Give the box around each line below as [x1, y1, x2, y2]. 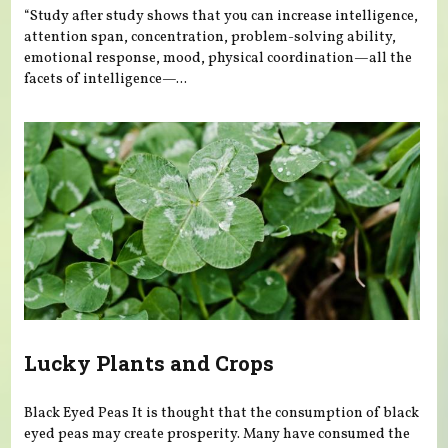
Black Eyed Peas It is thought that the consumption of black [24, 402, 420, 423]
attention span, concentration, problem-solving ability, [24, 27, 397, 48]
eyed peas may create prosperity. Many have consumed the [24, 423, 411, 444]
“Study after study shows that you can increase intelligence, [24, 6, 419, 27]
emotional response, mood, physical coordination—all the [24, 48, 413, 69]
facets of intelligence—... [24, 69, 188, 90]
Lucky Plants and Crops [24, 349, 275, 378]
